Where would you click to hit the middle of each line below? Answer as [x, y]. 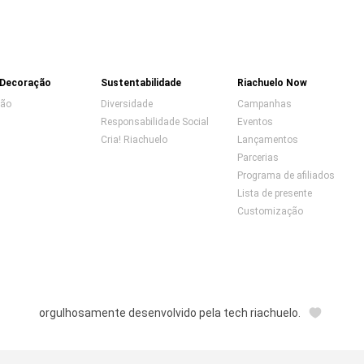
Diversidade [127, 104]
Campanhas [265, 104]
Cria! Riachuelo [134, 139]
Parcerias [258, 157]
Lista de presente [275, 193]
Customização [271, 211]
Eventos [256, 121]
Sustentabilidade [141, 82]
